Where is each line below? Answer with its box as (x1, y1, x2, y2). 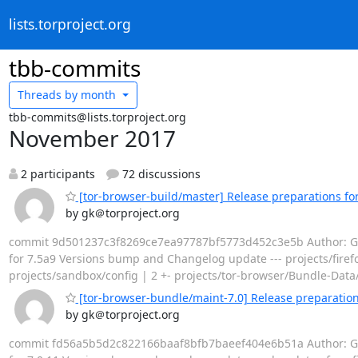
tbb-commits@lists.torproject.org (8, 109, 186, 125)
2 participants (17, 165, 95, 181)
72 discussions (119, 165, 201, 181)
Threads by (18, 87, 78, 103)
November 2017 (8, 122, 176, 153)
